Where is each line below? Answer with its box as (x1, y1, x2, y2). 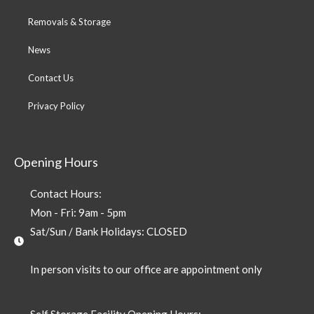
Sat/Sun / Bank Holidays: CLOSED (29, 224, 187, 238)
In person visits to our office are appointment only (29, 262, 262, 275)
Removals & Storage (28, 15, 111, 27)
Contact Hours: (29, 186, 102, 200)
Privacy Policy (28, 100, 85, 111)
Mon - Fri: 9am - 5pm (29, 205, 126, 219)
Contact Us (28, 71, 74, 83)
